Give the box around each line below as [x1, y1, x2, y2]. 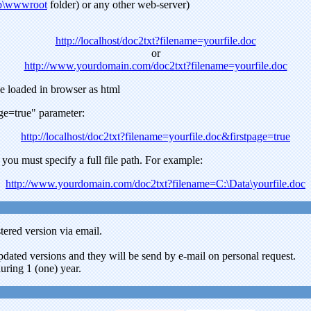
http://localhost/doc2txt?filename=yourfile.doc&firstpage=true [21, 131, 290, 142]
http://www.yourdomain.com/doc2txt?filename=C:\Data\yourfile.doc [6, 178, 305, 190]
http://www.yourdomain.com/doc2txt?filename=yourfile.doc [24, 60, 287, 72]
